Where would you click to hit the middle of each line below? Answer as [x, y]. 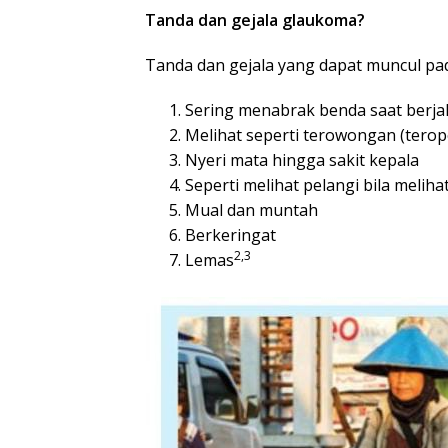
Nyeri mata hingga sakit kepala [302, 160]
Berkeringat [230, 235]
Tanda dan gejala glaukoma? [255, 20]
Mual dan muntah [251, 210]
